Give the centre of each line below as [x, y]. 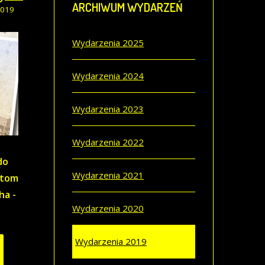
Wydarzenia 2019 [111, 241]
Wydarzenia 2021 [108, 175]
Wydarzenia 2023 [108, 109]
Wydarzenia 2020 [108, 208]
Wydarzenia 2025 [108, 43]
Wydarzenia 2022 [108, 142]
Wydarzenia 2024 [108, 76]
